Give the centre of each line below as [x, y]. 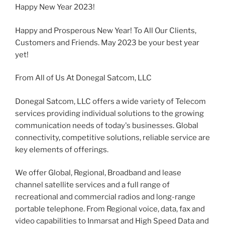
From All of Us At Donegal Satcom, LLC [83, 78]
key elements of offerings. [62, 149]
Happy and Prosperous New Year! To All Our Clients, [106, 30]
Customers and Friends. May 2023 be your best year [107, 42]
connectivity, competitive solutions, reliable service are [113, 137]
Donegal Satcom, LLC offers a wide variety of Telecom [110, 101]
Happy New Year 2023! [55, 7]
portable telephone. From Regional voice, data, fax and [110, 209]
